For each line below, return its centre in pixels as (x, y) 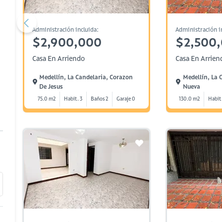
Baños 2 (99, 99)
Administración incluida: (65, 29)
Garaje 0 (126, 99)
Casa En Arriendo (58, 58)
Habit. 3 (73, 99)
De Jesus (51, 86)
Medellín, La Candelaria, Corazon (86, 77)
